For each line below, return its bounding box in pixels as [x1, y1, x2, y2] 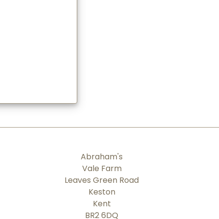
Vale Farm [82, 163, 122, 174]
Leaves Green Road [65, 175, 139, 186]
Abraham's [81, 151, 123, 162]
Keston [88, 186, 115, 197]
